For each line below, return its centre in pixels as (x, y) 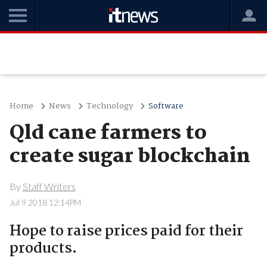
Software (166, 106)
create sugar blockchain (130, 157)
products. (43, 249)
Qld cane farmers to (108, 133)
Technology (109, 106)
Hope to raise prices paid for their (126, 231)
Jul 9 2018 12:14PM (45, 202)
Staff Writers (49, 186)
